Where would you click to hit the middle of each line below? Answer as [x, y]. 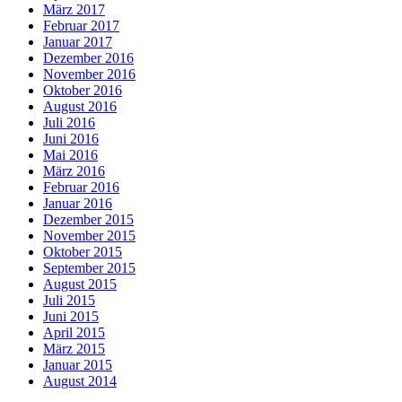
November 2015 [89, 236]
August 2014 [80, 381]
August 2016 [80, 107]
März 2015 [74, 349]
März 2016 [74, 171]
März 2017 [74, 10]
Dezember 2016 [88, 58]
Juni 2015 [71, 317]
